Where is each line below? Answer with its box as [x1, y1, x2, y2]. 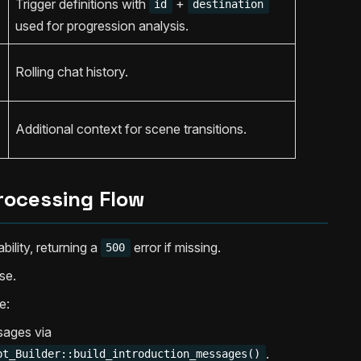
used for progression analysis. [15, 17, 189, 34]
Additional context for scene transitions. [15, 120, 247, 137]
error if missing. [130, 239, 221, 255]
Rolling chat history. [15, 63, 128, 80]
